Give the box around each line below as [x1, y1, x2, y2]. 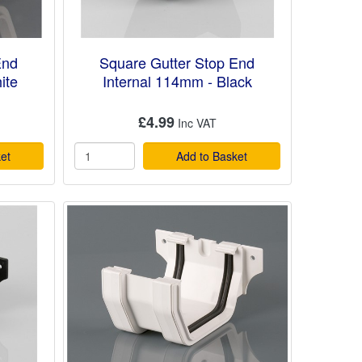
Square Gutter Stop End [99, 52, 255, 74]
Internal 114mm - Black [102, 70, 252, 92]
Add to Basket [175, 147, 247, 164]
